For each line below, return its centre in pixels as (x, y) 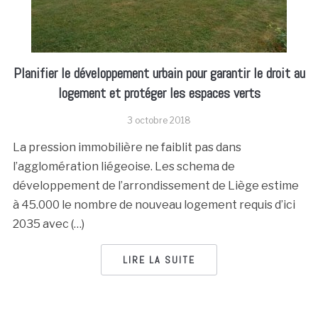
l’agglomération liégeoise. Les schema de (124, 166)
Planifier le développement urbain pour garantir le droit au (159, 73)
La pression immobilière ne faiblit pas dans (127, 147)
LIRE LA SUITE (159, 260)
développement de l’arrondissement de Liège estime (155, 186)
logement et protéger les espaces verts (159, 93)
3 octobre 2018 (159, 120)
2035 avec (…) (48, 224)
